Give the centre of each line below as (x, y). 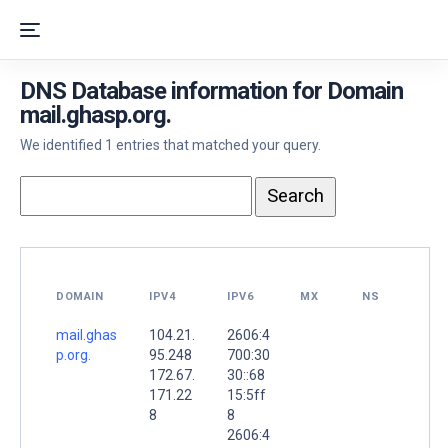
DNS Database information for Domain (211, 91)
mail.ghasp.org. (95, 115)
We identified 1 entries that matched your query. (170, 145)
